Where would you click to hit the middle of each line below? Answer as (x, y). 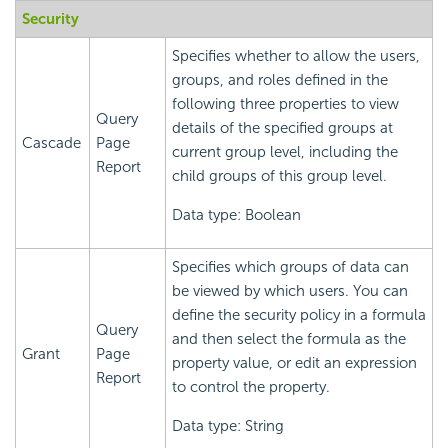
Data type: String (228, 425)
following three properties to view (285, 103)
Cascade (51, 142)
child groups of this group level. (279, 175)
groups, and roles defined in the (280, 79)
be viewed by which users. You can (290, 290)
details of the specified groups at (282, 127)
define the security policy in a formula (299, 314)
